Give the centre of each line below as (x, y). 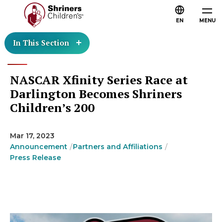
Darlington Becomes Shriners (96, 94)
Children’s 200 (52, 108)
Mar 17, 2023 (32, 136)
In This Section (41, 43)
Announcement (39, 147)
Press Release (35, 158)
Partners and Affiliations (118, 147)
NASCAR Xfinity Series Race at (99, 80)
